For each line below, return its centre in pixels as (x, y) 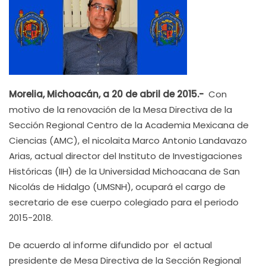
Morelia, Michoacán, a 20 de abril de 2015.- (109, 94)
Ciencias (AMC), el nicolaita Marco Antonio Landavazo (128, 140)
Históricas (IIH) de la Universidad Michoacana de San (124, 171)
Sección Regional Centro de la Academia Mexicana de (129, 125)
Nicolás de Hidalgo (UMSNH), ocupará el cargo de (117, 187)
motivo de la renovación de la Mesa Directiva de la (121, 110)
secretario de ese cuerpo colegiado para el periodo (124, 202)
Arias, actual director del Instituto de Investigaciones (126, 156)
